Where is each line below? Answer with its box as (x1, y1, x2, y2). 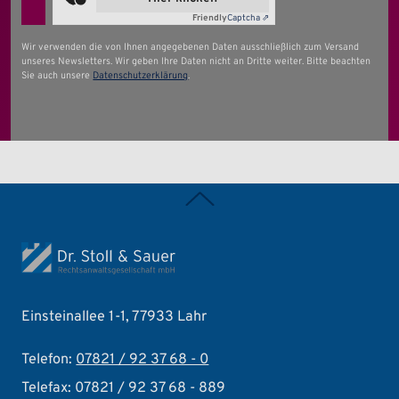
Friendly (191, 12, 227, 25)
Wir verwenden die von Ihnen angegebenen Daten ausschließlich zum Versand (21, 40, 360, 53)
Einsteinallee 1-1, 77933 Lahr (21, 308, 208, 327)
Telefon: (21, 351, 77, 370)
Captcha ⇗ (226, 12, 269, 25)
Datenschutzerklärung (93, 69, 189, 82)
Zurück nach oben (198, 188, 315, 207)
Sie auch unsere (21, 69, 94, 82)
